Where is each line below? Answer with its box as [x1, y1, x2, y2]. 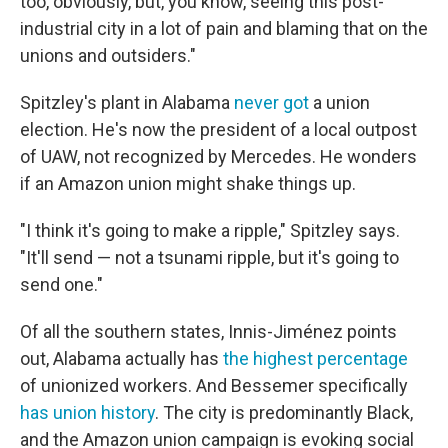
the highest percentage [223, 348, 408, 369]
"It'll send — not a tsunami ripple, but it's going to [20, 247, 399, 268]
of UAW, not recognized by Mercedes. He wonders [20, 146, 417, 167]
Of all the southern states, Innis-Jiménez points [20, 321, 397, 342]
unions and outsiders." [20, 45, 196, 66]
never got [234, 92, 309, 113]
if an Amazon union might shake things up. [20, 173, 356, 194]
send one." [20, 274, 103, 295]
